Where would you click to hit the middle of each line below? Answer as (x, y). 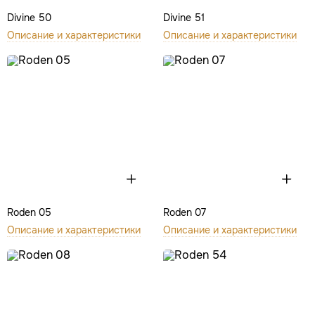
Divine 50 (29, 18)
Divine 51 (184, 18)
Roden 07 (184, 212)
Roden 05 (29, 212)
